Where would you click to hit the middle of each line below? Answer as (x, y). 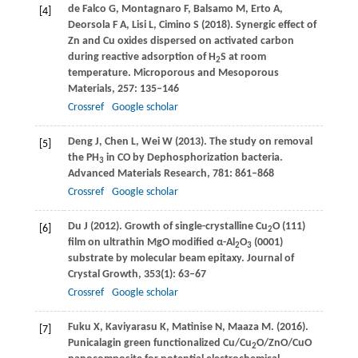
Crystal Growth (103, 274)
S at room (243, 57)
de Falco (87, 9)
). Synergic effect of (271, 25)
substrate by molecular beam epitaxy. (156, 258)
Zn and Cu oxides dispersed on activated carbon (181, 41)
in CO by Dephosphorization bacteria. (193, 157)
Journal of (269, 258)
